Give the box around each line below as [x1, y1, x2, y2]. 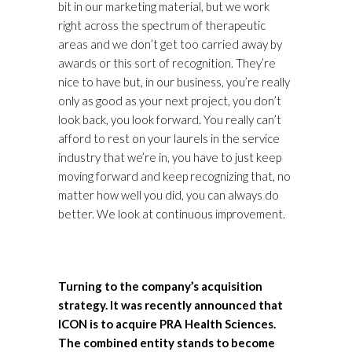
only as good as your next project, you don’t [58, 93, 281, 108]
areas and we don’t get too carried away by [58, 37, 282, 52]
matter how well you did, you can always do [58, 188, 279, 203]
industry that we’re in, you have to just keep [58, 150, 281, 165]
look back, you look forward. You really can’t [58, 112, 281, 127]
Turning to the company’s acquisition [58, 279, 262, 294]
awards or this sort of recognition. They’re [58, 56, 276, 71]
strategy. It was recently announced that [58, 298, 283, 313]
